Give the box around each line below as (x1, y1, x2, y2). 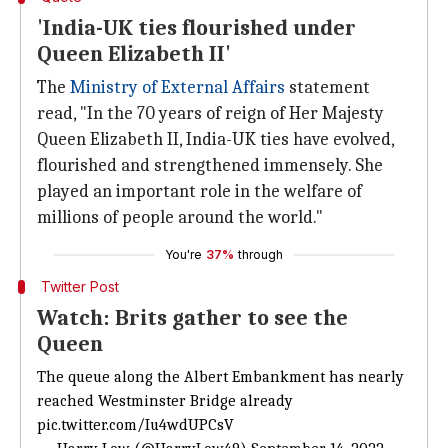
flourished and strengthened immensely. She (37, 155, 383, 176)
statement (285, 77, 370, 98)
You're (165, 247, 202, 262)
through (238, 247, 283, 262)
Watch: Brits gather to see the (37, 305, 348, 331)
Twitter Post (40, 278, 119, 295)
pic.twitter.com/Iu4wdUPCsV (37, 416, 234, 434)
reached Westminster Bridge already (37, 392, 293, 410)
